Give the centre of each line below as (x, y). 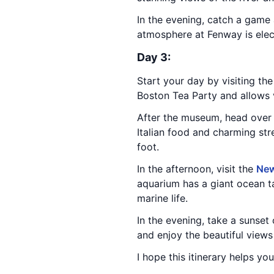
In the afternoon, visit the (197, 169)
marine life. (162, 198)
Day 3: (154, 57)
